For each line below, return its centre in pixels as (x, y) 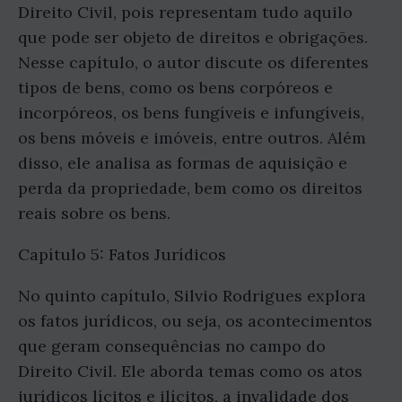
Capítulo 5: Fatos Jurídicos (122, 254)
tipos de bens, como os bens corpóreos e (175, 87)
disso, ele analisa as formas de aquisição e (183, 162)
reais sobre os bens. (94, 213)
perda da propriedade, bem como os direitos (190, 188)
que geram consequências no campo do (172, 345)
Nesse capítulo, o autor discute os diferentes (193, 62)
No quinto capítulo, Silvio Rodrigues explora (192, 295)
